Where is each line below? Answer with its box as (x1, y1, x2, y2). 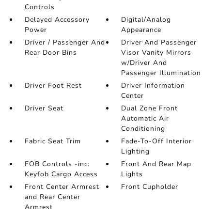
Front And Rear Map (121, 159, 192, 169)
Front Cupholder (121, 182, 179, 191)
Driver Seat (24, 104, 63, 113)
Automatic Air (121, 114, 170, 123)
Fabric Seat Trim (24, 137, 81, 146)
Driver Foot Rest (24, 81, 82, 90)
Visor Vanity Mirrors (121, 48, 192, 57)
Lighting (121, 147, 150, 156)
